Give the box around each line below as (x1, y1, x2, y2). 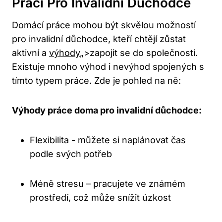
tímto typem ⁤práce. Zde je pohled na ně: (12, 75, 181, 86)
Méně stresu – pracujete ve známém (30, 178, 185, 189)
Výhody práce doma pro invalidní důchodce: (12, 105, 202, 116)
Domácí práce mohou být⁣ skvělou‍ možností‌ (12, 20, 196, 31)
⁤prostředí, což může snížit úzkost (30, 192, 171, 203)
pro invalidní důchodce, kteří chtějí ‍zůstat (12, 34, 186, 45)
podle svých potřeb (30, 149, 112, 160)
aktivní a (12, 48, 49, 58)
